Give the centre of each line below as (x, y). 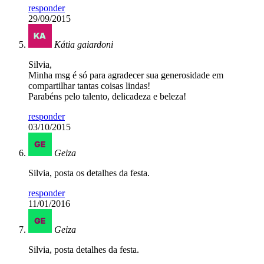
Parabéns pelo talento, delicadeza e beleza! (107, 97)
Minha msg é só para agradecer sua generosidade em (126, 75)
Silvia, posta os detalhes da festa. (89, 173)
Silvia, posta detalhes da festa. (84, 250)
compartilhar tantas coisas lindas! (89, 86)
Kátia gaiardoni (84, 45)
